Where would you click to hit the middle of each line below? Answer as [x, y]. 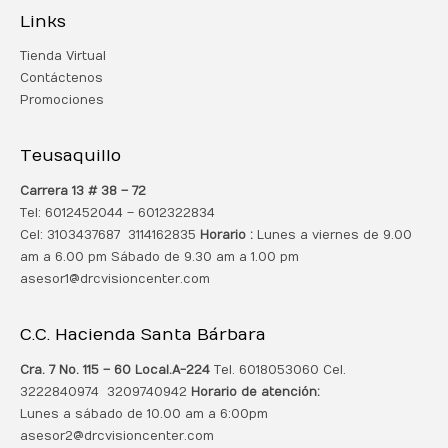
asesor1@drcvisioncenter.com [115, 278]
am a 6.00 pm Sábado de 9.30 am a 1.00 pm [159, 256]
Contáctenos [61, 78]
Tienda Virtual [63, 56]
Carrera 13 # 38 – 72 [83, 190]
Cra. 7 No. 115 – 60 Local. [96, 369]
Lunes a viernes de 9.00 [334, 234]
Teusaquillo [70, 156]
